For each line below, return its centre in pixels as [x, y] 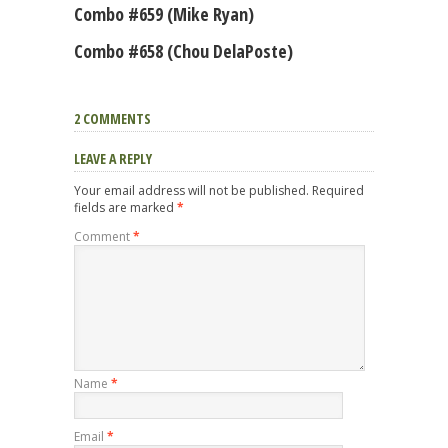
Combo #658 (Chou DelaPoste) [183, 51]
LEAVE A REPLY [113, 159]
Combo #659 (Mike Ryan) [164, 14]
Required [338, 191]
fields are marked [125, 208]
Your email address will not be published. [191, 191]
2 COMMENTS [112, 119]
